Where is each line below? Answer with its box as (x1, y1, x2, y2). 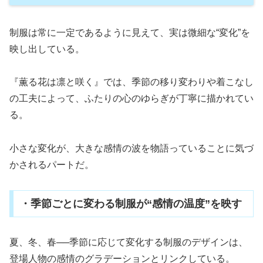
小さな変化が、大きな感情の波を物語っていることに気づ (9, 143, 254, 154)
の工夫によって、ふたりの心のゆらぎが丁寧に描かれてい (9, 93, 254, 104)
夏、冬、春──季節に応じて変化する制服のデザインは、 (9, 237, 248, 247)
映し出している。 (9, 43, 85, 54)
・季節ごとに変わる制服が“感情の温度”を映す (19, 197, 242, 210)
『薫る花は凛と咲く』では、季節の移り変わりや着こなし (9, 77, 254, 87)
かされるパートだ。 (9, 160, 94, 170)
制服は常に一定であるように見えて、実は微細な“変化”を (9, 27, 250, 38)
